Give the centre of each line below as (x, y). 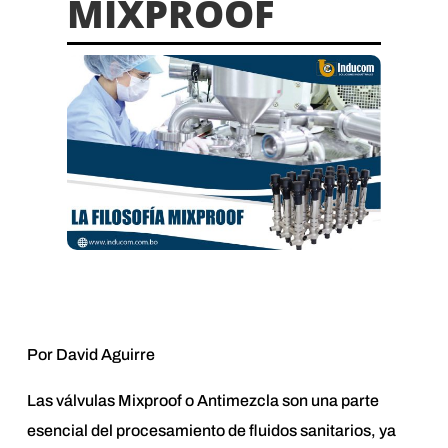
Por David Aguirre (90, 354)
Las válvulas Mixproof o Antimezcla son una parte (202, 400)
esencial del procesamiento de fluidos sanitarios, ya (211, 430)
